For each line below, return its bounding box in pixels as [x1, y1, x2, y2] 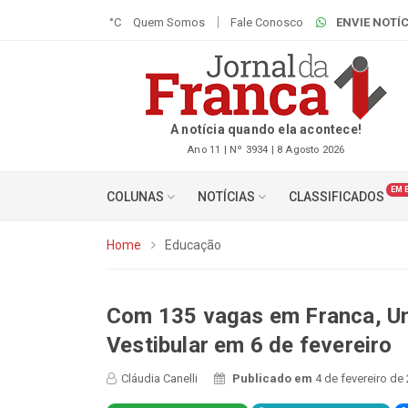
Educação [165, 238, 222, 252]
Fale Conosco [230, 15, 304, 29]
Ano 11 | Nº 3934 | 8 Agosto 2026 [187, 144, 345, 156]
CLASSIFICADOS [289, 189, 385, 204]
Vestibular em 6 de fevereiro [107, 332, 393, 358]
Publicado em [232, 372, 316, 385]
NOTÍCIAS [198, 189, 259, 204]
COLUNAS [107, 189, 167, 204]
